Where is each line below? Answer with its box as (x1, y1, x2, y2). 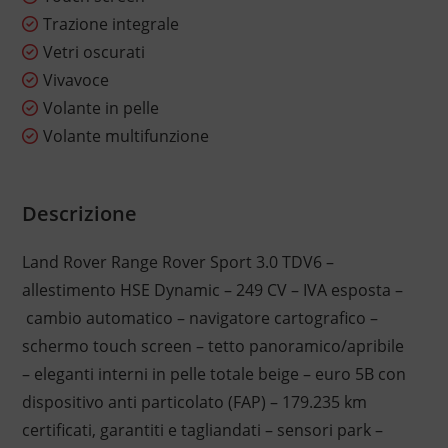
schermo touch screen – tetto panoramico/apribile (21, 335, 404, 358)
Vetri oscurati (42, 41, 145, 64)
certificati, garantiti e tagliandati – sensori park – (21, 419, 383, 442)
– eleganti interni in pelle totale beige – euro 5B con (21, 363, 406, 386)
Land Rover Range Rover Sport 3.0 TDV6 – (21, 251, 334, 274)
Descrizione (21, 200, 137, 228)
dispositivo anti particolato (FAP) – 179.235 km (21, 391, 367, 414)
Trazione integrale (42, 13, 179, 36)
